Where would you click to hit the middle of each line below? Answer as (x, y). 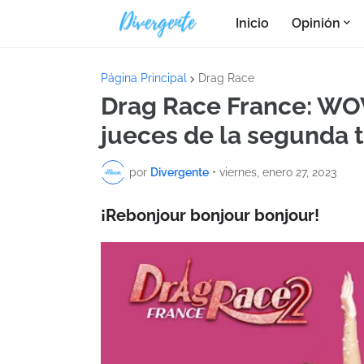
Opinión (316, 23)
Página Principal (144, 78)
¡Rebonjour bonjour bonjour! (210, 215)
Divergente (180, 172)
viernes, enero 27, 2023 (278, 172)
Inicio (253, 23)
